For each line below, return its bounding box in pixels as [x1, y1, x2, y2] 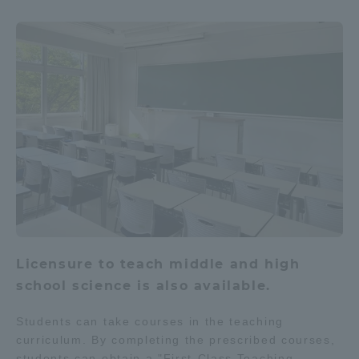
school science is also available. [16, 277, 271, 293]
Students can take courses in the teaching [16, 314, 284, 328]
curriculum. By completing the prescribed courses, [16, 333, 336, 346]
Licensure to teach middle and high [16, 256, 301, 272]
